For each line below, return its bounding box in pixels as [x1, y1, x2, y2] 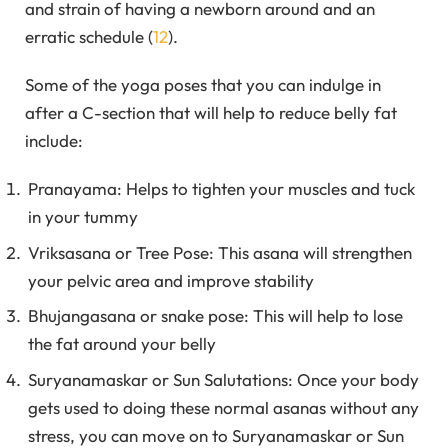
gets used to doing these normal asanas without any [28, 396, 419, 418]
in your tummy [28, 206, 138, 228]
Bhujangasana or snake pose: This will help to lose [28, 305, 403, 327]
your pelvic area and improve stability [28, 269, 314, 291]
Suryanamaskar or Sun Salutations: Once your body [28, 368, 419, 390]
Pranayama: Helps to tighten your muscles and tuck [28, 178, 415, 200]
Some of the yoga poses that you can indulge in [25, 73, 381, 95]
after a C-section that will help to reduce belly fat [25, 101, 397, 123]
